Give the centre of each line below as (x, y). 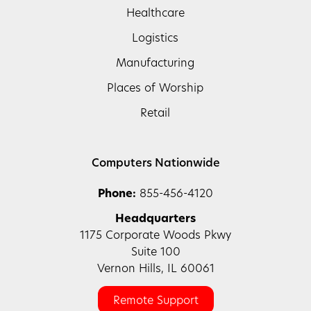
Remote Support (155, 301)
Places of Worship (155, 89)
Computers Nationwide (155, 163)
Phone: (117, 194)
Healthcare (155, 14)
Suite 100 (155, 252)
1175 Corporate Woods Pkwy (155, 236)
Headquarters (155, 219)
